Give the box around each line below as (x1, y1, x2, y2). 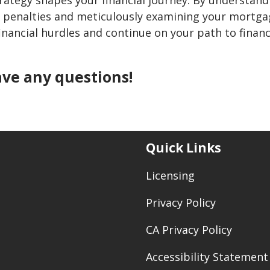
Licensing (146, 168, 195, 183)
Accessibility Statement (146, 249, 268, 264)
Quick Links (146, 139, 221, 157)
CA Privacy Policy (146, 222, 232, 237)
